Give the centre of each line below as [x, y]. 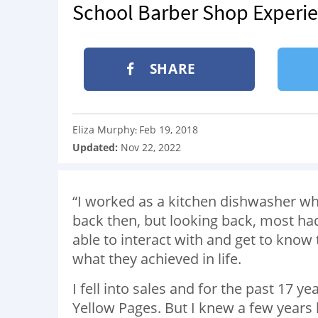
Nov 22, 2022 [151, 147]
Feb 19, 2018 [169, 129]
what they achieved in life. [157, 258]
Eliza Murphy [104, 129]
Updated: [97, 147]
